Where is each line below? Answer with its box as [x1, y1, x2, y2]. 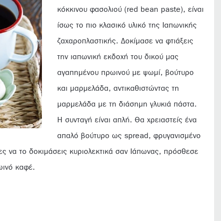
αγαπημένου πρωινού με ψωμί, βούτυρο [57, 69, 194, 76]
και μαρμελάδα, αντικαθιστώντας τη [57, 84, 180, 92]
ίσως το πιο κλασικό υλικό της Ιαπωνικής [57, 21, 197, 29]
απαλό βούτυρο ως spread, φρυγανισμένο [57, 132, 201, 140]
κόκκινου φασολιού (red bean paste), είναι [57, 5, 204, 13]
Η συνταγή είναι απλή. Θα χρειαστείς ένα [57, 116, 197, 124]
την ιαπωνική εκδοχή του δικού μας [57, 53, 179, 61]
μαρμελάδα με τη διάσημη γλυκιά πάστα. [57, 100, 197, 108]
